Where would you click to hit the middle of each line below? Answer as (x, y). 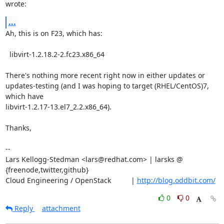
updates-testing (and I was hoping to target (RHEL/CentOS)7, (107, 86)
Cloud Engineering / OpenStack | (71, 180)
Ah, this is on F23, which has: (54, 33)
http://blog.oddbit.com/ (176, 180)
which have (24, 96)
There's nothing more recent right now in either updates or (105, 75)
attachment (61, 208)
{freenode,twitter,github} (47, 170)
